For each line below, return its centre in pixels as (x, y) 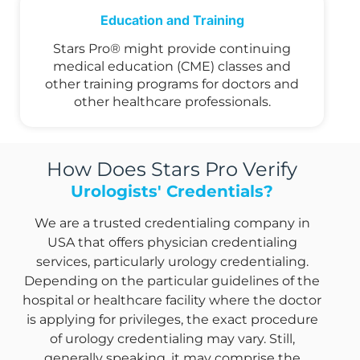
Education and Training (172, 20)
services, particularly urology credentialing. (172, 262)
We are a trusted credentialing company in (172, 223)
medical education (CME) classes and (172, 67)
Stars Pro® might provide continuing (172, 49)
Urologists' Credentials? (172, 192)
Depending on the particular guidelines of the (172, 281)
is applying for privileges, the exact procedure (172, 320)
